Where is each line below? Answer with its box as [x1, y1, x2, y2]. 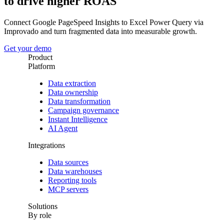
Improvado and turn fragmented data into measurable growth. [4, 27, 197, 36]
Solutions [28, 202, 57, 211]
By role [28, 211, 51, 220]
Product [28, 53, 52, 62]
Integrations [28, 141, 65, 150]
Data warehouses [48, 167, 102, 176]
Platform [28, 62, 55, 71]
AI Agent [48, 124, 77, 133]
